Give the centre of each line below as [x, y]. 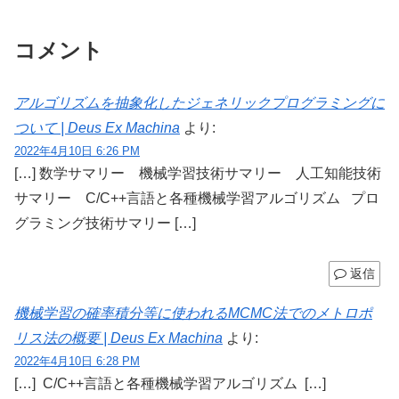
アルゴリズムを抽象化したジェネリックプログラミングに [199, 102]
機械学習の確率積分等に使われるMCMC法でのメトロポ [193, 313]
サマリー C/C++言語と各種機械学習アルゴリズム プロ [197, 198]
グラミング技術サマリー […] [105, 223]
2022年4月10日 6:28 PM [77, 362]
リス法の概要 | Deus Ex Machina [118, 338]
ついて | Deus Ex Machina [97, 127]
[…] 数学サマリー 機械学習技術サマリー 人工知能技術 [198, 173]
